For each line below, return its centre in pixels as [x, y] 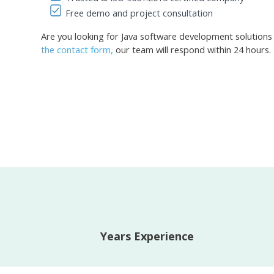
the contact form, [77, 50]
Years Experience [147, 236]
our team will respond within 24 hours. [192, 50]
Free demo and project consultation [139, 13]
